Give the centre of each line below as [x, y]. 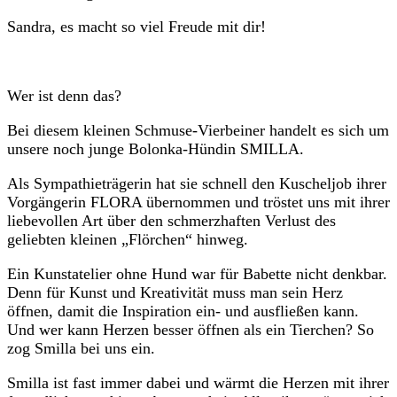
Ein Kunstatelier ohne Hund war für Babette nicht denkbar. [197, 274]
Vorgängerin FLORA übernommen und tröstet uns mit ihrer [198, 202]
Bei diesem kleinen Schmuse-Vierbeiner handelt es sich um [198, 131]
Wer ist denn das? [64, 96]
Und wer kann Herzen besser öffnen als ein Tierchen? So [191, 330]
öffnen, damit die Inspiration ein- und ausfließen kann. [183, 311]
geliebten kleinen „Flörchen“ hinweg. [128, 240]
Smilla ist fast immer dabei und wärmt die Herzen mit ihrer [198, 383]
